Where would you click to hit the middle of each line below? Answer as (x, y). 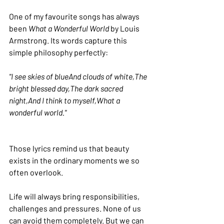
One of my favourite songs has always (75, 16)
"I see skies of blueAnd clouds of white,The (79, 76)
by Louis (125, 28)
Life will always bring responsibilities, (75, 196)
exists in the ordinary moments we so (75, 160)
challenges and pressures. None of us (76, 208)
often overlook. (36, 172)
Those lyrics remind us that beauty (70, 148)
